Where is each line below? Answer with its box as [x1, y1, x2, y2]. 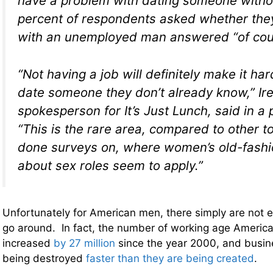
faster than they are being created [86, 252, 254, 265]
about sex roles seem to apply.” [18, 157, 203, 173]
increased [2, 237, 54, 250]
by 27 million [54, 237, 115, 250]
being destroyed [2, 252, 86, 265]
